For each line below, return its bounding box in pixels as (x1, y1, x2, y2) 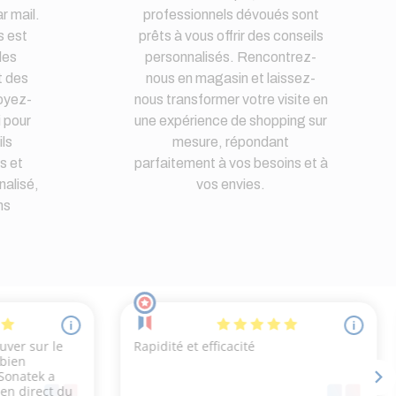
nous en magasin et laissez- (146, 70, 316, 86)
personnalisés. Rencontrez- (145, 49, 317, 65)
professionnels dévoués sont (142, 6, 319, 22)
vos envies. (196, 176, 266, 192)
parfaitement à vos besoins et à (133, 155, 328, 171)
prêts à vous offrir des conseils (138, 27, 324, 43)
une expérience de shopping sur (134, 112, 328, 128)
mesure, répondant (172, 133, 290, 149)
